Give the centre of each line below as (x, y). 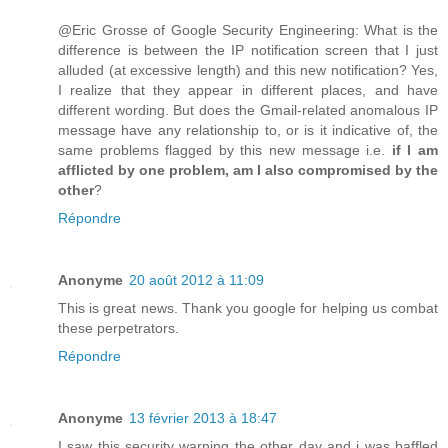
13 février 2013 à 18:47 (203, 418)
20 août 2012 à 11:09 (196, 280)
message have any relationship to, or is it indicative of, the (248, 130)
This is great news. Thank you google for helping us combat (248, 308)
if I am (415, 150)
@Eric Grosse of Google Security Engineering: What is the (248, 30)
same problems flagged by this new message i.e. (225, 150)
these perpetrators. (118, 328)
